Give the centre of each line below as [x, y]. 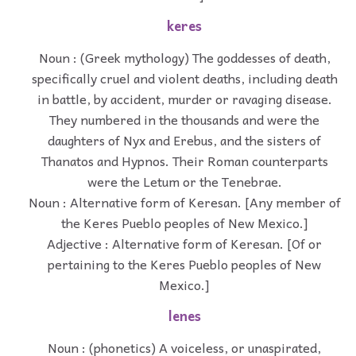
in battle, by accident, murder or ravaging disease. [184, 98]
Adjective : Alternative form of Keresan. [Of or [184, 243]
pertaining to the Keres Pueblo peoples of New [184, 263]
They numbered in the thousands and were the [184, 119]
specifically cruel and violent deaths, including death [184, 77]
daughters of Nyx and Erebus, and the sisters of [184, 139]
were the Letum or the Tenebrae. [184, 181]
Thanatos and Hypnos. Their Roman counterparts [184, 160]
